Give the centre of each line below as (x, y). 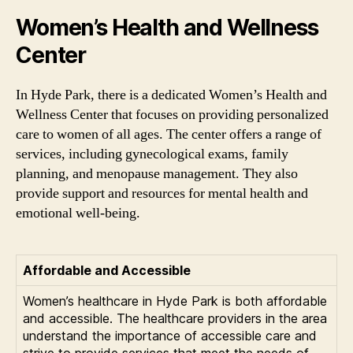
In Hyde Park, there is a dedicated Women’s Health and (171, 95)
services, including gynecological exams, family (152, 154)
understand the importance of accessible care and (170, 336)
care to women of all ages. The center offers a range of (169, 134)
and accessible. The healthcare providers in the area (175, 318)
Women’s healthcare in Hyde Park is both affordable (175, 301)
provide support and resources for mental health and (162, 193)
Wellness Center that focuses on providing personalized (172, 115)
